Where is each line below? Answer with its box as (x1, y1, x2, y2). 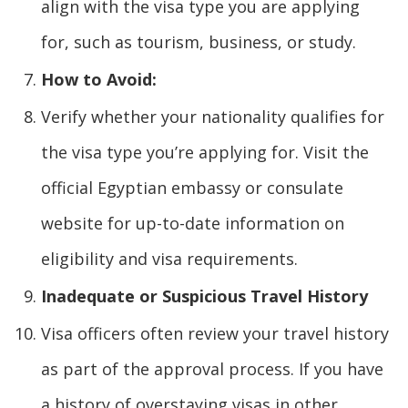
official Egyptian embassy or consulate (41, 176, 343, 199)
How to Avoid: (41, 67, 157, 90)
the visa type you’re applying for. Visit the (41, 140, 369, 163)
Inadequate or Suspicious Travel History (41, 284, 368, 307)
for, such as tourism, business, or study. (41, 30, 356, 53)
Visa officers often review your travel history (41, 321, 389, 344)
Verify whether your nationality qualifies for (41, 105, 384, 127)
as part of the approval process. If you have (41, 357, 383, 380)
